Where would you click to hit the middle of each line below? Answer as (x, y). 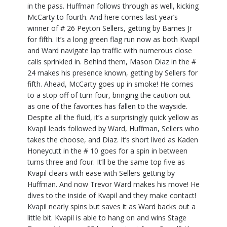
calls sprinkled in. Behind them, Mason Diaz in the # (112, 62)
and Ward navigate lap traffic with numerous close (110, 51)
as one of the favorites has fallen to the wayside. (107, 106)
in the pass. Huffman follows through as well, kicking (113, 6)
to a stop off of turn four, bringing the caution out (109, 95)
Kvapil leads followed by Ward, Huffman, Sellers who (113, 129)
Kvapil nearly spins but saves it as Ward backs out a (111, 207)
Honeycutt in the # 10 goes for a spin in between (107, 151)
